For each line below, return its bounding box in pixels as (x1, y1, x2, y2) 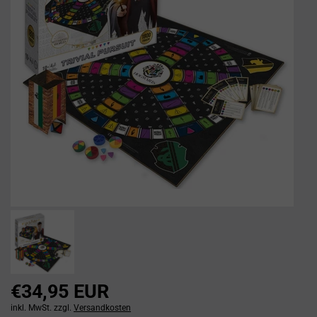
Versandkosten (74, 303, 131, 313)
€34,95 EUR (11, 280, 109, 303)
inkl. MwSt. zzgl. (11, 303, 74, 313)
